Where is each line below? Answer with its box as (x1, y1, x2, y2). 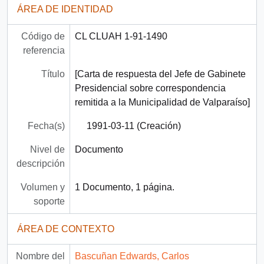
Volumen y (20, 182, 65, 193)
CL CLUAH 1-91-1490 (74, 31, 167, 42)
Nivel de (29, 144, 65, 155)
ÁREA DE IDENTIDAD (17, 4, 113, 15)
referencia (22, 45, 65, 56)
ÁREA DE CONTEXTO (17, 224, 114, 235)
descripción (16, 159, 65, 169)
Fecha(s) (27, 121, 65, 131)
